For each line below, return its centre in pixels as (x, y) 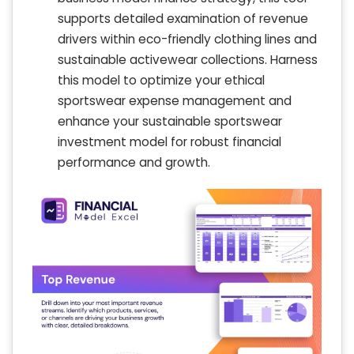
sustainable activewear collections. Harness (188, 60)
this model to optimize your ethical (161, 81)
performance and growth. (134, 163)
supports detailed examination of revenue (183, 19)
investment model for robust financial (169, 142)
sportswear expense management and (175, 101)
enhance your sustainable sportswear (170, 122)
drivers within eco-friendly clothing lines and (187, 40)
